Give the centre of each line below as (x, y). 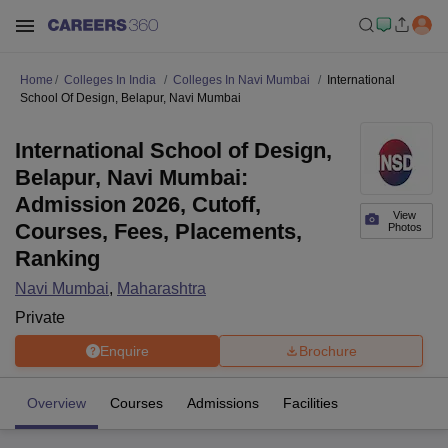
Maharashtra (161, 288)
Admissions (223, 403)
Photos (404, 227)
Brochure (328, 350)
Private (40, 317)
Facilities (310, 403)
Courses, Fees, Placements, (158, 231)
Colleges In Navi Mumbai (241, 80)
